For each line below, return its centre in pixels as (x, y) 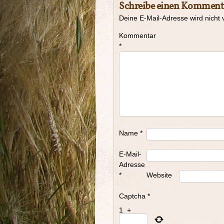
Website (159, 175)
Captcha (132, 196)
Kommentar (137, 35)
